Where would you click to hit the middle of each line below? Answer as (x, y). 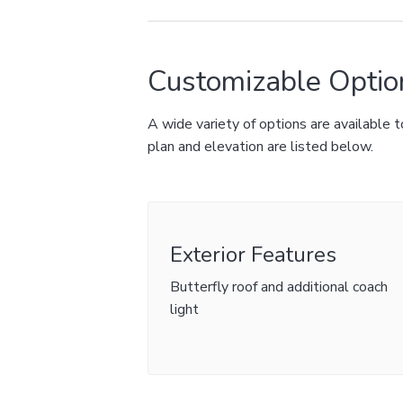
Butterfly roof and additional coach (279, 287)
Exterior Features (254, 255)
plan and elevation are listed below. (261, 147)
